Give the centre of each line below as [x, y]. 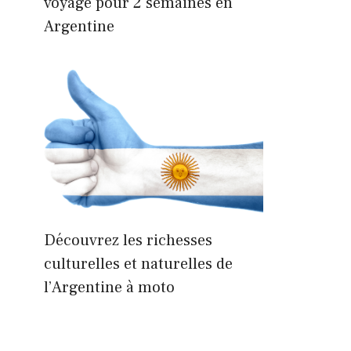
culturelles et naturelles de [138, 264]
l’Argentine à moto [109, 287]
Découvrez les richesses [128, 240]
